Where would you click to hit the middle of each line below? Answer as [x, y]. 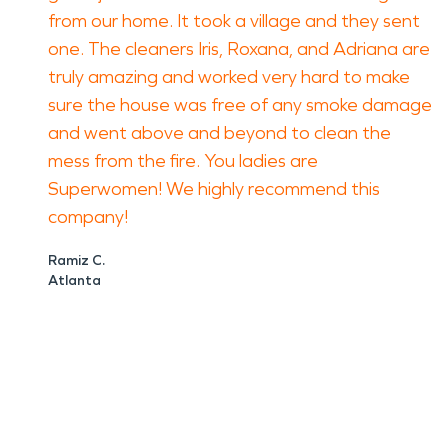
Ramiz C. [76, 260]
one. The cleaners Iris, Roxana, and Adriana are [239, 49]
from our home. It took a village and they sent [234, 21]
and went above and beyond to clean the [219, 133]
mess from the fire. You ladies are [183, 161]
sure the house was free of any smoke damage [240, 105]
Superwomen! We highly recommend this [214, 189]
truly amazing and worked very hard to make [229, 77]
